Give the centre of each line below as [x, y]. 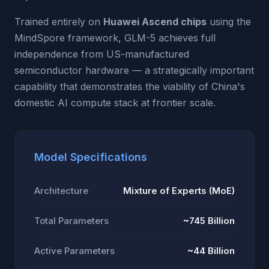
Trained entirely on [59, 22]
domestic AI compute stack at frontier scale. [115, 103]
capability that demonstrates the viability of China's [130, 86]
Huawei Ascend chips [155, 22]
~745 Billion [209, 221]
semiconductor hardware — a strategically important [134, 70]
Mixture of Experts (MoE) [179, 191]
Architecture [61, 191]
